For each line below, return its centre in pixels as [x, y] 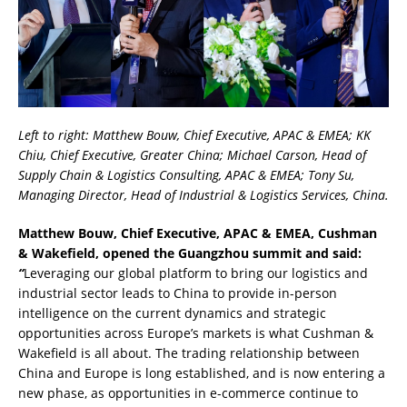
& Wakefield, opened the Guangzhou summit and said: [190, 253]
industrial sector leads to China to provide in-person [178, 293]
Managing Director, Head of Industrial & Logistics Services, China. [203, 194]
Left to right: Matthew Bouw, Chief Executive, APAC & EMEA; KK [194, 134]
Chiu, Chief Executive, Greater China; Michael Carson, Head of [192, 154]
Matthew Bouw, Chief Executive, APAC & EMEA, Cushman [198, 233]
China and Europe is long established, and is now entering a [202, 372]
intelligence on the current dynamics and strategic [172, 313]
